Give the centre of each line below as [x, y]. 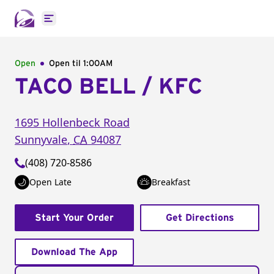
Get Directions [200, 218]
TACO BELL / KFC [109, 87]
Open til [66, 64]
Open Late [50, 182]
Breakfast [171, 182]
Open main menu [88, 25]
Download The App [74, 252]
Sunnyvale [41, 139]
